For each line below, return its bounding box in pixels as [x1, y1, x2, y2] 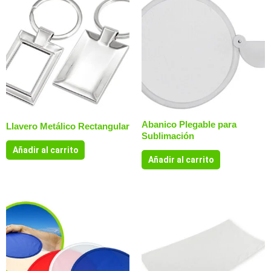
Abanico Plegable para [142, 119, 237, 129]
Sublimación [142, 130, 194, 141]
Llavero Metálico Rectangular [6, 120, 129, 131]
